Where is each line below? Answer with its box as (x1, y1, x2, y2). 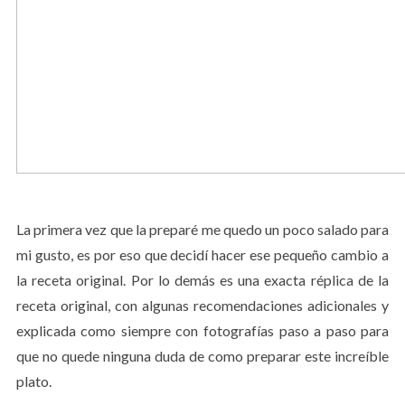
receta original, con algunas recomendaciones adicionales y (15, 297, 390, 314)
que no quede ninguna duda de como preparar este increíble (15, 347, 390, 364)
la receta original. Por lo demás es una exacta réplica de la (15, 271, 390, 288)
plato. (15, 372, 52, 390)
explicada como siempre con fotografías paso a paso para (15, 322, 390, 339)
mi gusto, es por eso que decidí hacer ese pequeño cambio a (15, 246, 390, 263)
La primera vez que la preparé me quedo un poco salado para (15, 221, 390, 238)
